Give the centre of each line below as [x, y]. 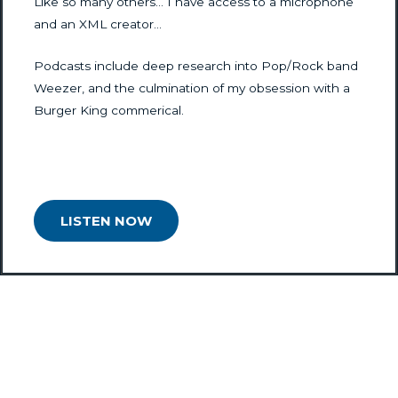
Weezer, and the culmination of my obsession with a [192, 88]
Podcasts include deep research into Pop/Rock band [196, 65]
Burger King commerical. [109, 110]
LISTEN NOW [106, 221]
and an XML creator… [98, 24]
